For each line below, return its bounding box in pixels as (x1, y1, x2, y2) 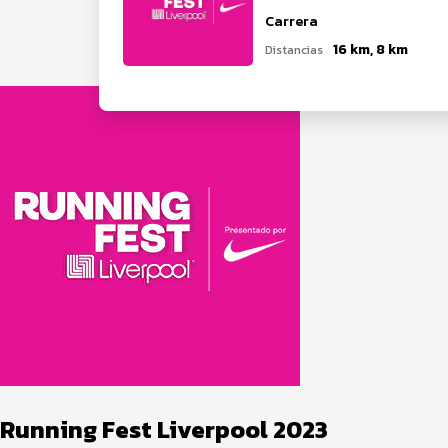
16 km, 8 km (333, 39, 408, 60)
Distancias (265, 41, 323, 59)
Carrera (265, 11, 318, 32)
